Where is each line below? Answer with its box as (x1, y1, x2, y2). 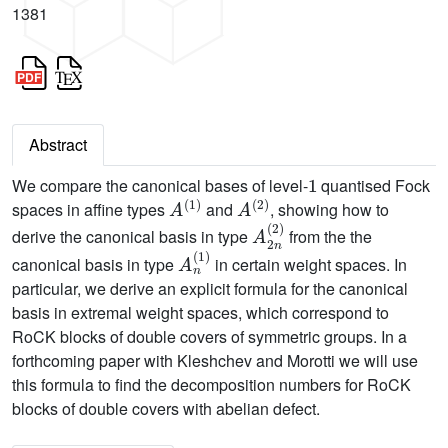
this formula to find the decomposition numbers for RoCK (12, 373, 411, 396)
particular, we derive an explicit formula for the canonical (12, 277, 408, 300)
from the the (284, 225, 372, 249)
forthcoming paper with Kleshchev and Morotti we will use (12, 349, 418, 372)
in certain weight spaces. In (210, 253, 407, 276)
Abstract (29, 133, 87, 157)
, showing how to (269, 198, 389, 222)
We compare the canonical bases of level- (12, 174, 308, 198)
